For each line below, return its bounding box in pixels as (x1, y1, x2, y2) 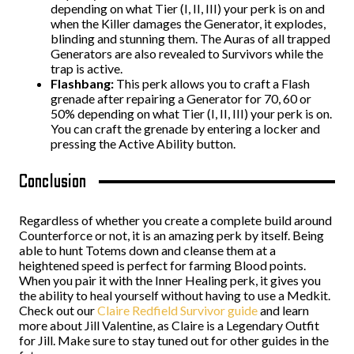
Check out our (19, 303, 97, 318)
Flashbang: (51, 76, 116, 91)
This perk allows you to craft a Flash (116, 76, 310, 91)
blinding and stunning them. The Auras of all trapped (51, 31, 330, 46)
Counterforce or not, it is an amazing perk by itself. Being (19, 228, 324, 243)
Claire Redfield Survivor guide (97, 303, 258, 318)
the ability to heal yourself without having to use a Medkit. (19, 288, 330, 303)
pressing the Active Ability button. (51, 136, 238, 151)
